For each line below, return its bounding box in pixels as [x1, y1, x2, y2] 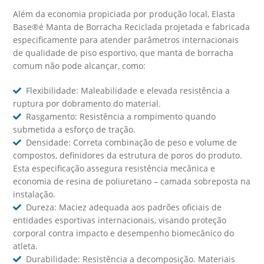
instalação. [13, 189, 56, 200]
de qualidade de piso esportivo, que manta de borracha [13, 47, 234, 59]
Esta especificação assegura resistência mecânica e [13, 163, 216, 174]
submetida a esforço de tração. [13, 124, 136, 136]
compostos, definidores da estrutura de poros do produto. [13, 150, 243, 161]
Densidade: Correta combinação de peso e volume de [26, 137, 237, 148]
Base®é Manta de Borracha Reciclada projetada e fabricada [13, 21, 250, 33]
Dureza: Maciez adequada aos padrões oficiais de [26, 202, 222, 213]
